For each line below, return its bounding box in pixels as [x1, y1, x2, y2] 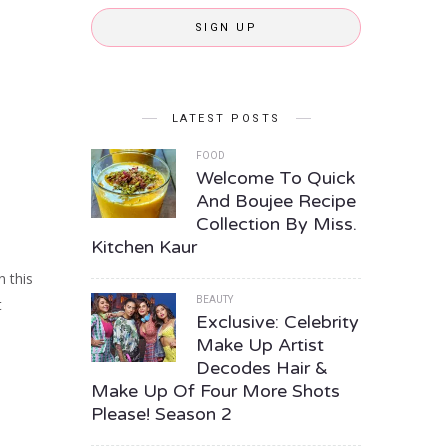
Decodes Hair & [196, 357, 328, 379]
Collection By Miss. [196, 213, 357, 235]
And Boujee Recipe [196, 190, 356, 212]
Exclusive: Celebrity [196, 311, 359, 333]
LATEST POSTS [171, 112, 281, 125]
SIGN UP [194, 21, 258, 34]
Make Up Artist [196, 334, 324, 356]
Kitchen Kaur [91, 236, 197, 258]
